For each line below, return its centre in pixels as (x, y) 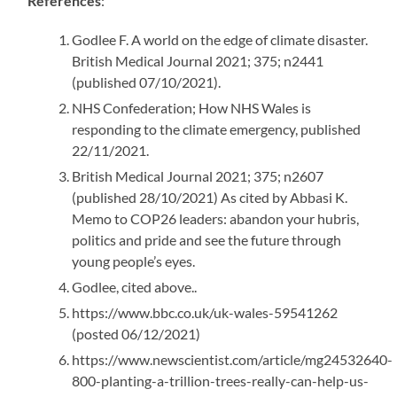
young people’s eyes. (134, 261)
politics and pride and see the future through (207, 240)
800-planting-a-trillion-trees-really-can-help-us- (221, 381)
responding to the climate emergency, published (217, 129)
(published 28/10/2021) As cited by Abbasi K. (210, 198)
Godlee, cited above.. (135, 287)
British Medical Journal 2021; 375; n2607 (198, 176)
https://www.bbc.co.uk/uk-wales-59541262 (205, 313)
